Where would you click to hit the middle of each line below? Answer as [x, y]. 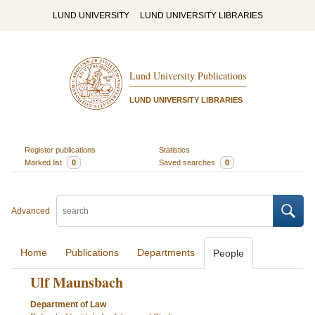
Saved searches [188, 162]
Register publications [60, 149]
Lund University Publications [187, 76]
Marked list [44, 162]
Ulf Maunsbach [76, 282]
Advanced [31, 211]
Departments [166, 252]
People [229, 253]
